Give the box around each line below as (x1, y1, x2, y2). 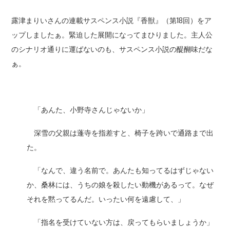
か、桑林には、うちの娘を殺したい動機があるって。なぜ (27, 180, 214, 190)
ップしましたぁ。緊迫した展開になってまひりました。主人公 (11, 30, 213, 40)
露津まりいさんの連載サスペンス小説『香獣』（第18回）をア (11, 15, 212, 26)
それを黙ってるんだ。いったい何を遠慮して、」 (27, 194, 185, 204)
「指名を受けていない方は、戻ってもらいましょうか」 (27, 217, 214, 227)
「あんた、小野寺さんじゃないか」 (27, 105, 149, 115)
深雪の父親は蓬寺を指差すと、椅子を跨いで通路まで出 (27, 128, 214, 138)
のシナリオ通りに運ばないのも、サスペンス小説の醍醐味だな (11, 44, 213, 54)
